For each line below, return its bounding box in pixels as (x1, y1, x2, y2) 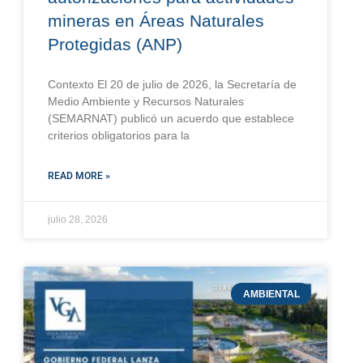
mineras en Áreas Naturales (48, 11, 265, 31)
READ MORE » (48, 170, 111, 182)
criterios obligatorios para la (48, 129, 190, 143)
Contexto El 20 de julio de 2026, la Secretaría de (48, 78, 297, 92)
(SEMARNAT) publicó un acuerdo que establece (48, 112, 295, 126)
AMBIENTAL (242, 288, 300, 300)
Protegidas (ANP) (48, 35, 183, 54)
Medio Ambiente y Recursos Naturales (48, 95, 245, 109)
